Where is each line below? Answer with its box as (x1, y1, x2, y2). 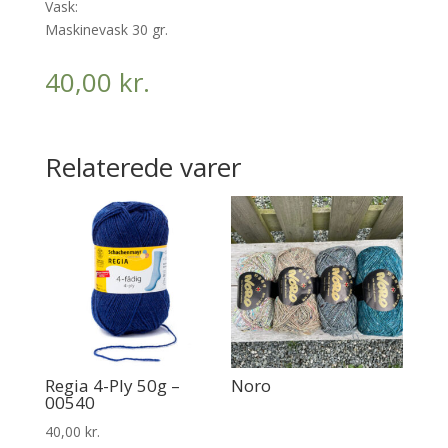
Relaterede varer (44, 149, 241, 186)
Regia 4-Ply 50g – (44, 373, 180, 397)
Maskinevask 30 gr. (44, 20, 168, 40)
